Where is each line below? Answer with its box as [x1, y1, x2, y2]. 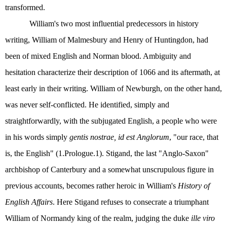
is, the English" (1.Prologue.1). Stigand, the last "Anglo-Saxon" [5, 148, 209, 158]
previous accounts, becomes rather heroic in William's [5, 181, 178, 190]
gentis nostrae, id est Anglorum [69, 132, 169, 141]
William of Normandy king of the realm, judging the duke [5, 213, 191, 222]
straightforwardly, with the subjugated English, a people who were [5, 116, 217, 125]
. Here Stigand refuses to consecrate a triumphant [53, 197, 209, 206]
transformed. [5, 3, 45, 12]
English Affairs [5, 197, 53, 206]
